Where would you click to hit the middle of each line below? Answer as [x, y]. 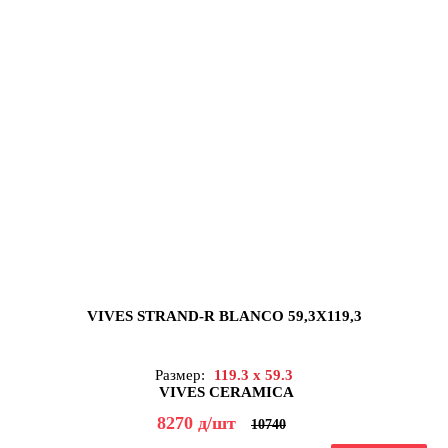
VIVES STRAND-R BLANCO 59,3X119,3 [224, 316]
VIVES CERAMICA [226, 392]
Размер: [182, 375]
